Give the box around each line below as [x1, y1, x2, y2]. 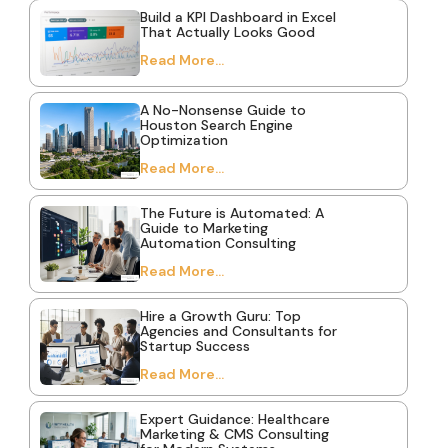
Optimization [139, 131, 228, 150]
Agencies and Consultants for [139, 322, 337, 341]
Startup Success [139, 337, 250, 356]
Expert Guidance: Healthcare [139, 410, 330, 429]
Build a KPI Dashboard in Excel [139, 7, 336, 26]
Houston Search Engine [139, 116, 293, 135]
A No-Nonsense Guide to [139, 101, 306, 120]
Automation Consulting [139, 234, 296, 253]
